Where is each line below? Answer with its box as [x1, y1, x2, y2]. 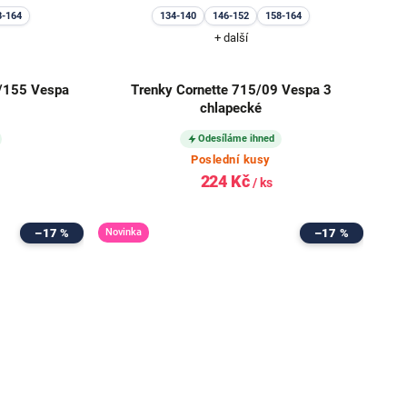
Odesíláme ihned [198, 133, 275, 145]
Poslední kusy [191, 153, 271, 167]
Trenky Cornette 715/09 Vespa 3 [130, 82, 332, 99]
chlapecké [200, 100, 263, 117]
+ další [213, 31, 248, 45]
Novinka [105, 226, 143, 239]
